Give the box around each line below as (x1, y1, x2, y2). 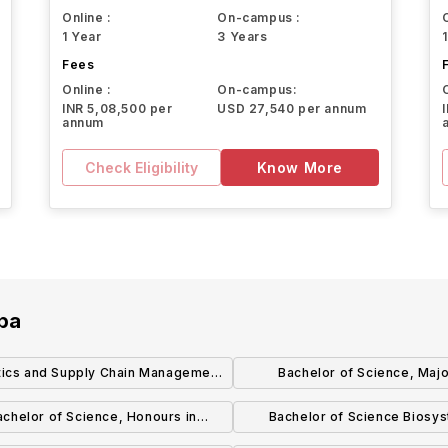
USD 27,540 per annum (217, 101, 367, 117)
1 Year (62, 29, 102, 45)
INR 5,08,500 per (62, 101, 173, 117)
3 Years (217, 29, 268, 45)
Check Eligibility (84, 158, 198, 176)
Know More (256, 158, 343, 176)
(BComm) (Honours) (28, 395, 156, 411)
